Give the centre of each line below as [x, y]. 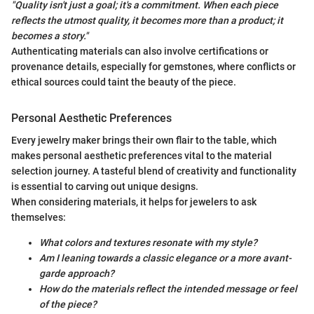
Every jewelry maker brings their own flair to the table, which [144, 141]
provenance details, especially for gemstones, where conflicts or [153, 67]
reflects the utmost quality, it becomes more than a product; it [147, 20]
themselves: [39, 218]
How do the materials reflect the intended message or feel [168, 289]
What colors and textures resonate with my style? [148, 243]
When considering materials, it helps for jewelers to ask [134, 202]
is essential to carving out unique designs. [105, 187]
